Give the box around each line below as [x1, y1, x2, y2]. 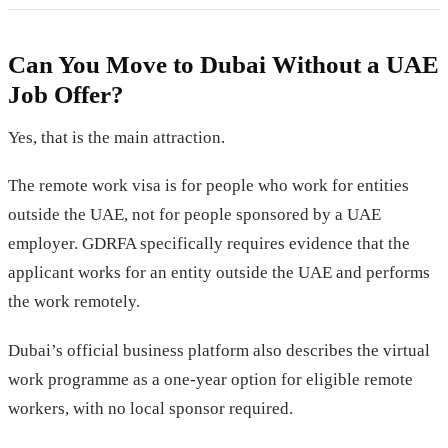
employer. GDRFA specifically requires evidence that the [8, 234, 410, 254]
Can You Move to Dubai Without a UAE [8, 51, 439, 79]
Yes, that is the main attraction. [8, 128, 225, 148]
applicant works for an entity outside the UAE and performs [8, 263, 430, 283]
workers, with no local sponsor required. [8, 398, 293, 418]
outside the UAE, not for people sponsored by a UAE [8, 205, 381, 225]
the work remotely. [8, 292, 140, 312]
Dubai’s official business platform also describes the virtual [8, 340, 430, 360]
